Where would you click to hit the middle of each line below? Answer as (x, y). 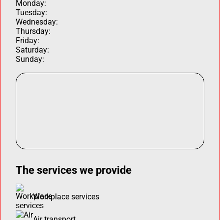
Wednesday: (37, 22)
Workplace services (66, 197)
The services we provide (74, 170)
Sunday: (30, 59)
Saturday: (33, 50)
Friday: (28, 40)
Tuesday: (32, 12)
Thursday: (33, 31)
